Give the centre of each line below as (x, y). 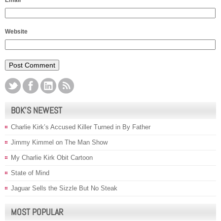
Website (16, 32)
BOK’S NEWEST (37, 110)
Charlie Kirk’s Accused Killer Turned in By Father (81, 127)
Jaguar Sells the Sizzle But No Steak (64, 188)
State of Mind (30, 173)
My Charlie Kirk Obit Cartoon (52, 158)
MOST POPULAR (37, 212)
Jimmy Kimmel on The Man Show (59, 143)
